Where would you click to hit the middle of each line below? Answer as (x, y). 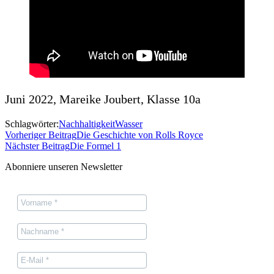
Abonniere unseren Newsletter (64, 166)
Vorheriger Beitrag (41, 135)
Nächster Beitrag (37, 146)
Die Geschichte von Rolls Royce (140, 135)
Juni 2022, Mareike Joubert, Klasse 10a (103, 99)
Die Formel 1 (95, 146)
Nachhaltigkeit (87, 124)
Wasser (129, 124)
